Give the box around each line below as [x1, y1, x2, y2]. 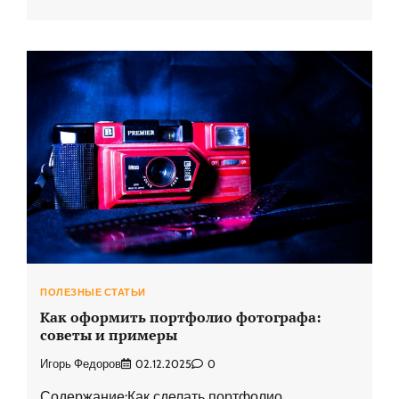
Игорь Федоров [40, 356, 121, 370]
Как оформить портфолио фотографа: [40, 307, 321, 328]
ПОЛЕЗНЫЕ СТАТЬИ [40, 286, 146, 298]
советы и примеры [40, 325, 177, 346]
